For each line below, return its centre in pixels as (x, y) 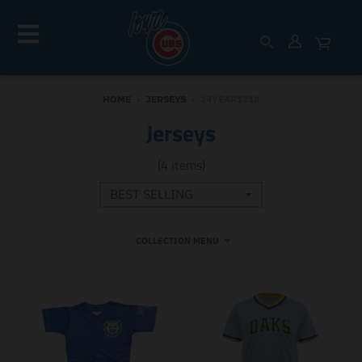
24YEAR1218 (230, 99)
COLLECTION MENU (177, 240)
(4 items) (181, 164)
